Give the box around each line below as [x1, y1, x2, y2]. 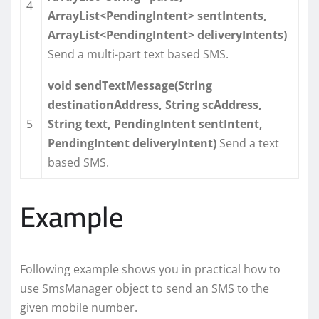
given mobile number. [20, 299, 137, 315]
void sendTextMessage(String [48, 77, 212, 93]
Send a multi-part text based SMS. [48, 46, 229, 62]
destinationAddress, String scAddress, [48, 96, 262, 113]
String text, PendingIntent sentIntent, [48, 115, 263, 132]
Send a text [216, 135, 279, 151]
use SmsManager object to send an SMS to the [20, 280, 269, 296]
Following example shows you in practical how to [20, 261, 281, 277]
